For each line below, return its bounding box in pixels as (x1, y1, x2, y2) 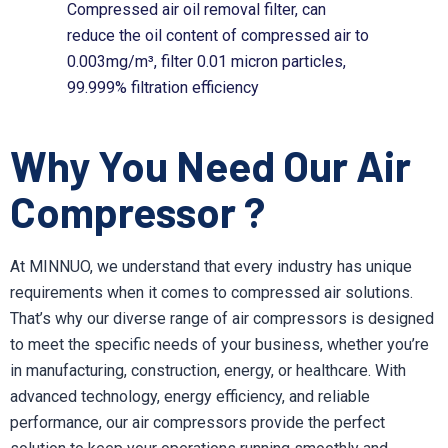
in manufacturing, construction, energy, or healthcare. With (10, 360, 406, 380)
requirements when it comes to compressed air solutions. (10, 282, 413, 302)
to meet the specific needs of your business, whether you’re (10, 334, 429, 354)
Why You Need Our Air (10, 139, 411, 190)
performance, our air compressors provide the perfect (10, 412, 385, 432)
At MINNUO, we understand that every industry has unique (10, 256, 412, 276)
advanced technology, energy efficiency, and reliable (10, 386, 370, 406)
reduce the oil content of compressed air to (67, 25, 370, 45)
